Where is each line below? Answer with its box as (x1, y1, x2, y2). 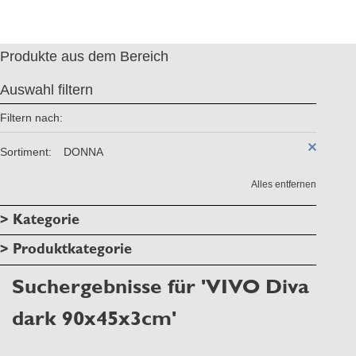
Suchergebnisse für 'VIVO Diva (12, 273, 309, 298)
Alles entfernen (251, 179, 316, 190)
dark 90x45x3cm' (12, 305, 176, 330)
